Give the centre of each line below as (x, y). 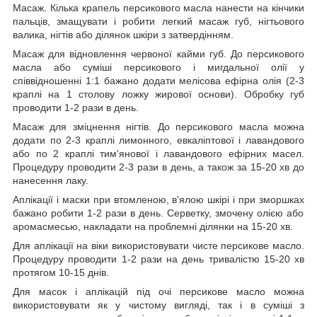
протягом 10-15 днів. (61, 273)
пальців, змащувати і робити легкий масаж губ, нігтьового (158, 22)
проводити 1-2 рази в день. (76, 108)
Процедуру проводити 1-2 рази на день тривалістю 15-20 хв (158, 259)
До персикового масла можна (231, 127)
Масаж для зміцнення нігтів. (85, 127)
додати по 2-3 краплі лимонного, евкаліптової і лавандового (158, 140)
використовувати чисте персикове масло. (207, 246)
